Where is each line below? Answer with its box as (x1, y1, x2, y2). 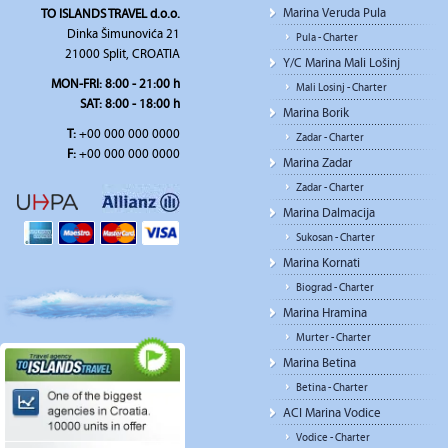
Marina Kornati (283, 255, 360, 271)
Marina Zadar (283, 155, 352, 171)
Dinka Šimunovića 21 (67, 26, 180, 43)
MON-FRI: (51, 76, 102, 93)
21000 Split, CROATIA (65, 46, 180, 63)
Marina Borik (283, 105, 349, 121)
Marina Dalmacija (283, 205, 375, 221)
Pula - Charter (296, 31, 358, 44)
